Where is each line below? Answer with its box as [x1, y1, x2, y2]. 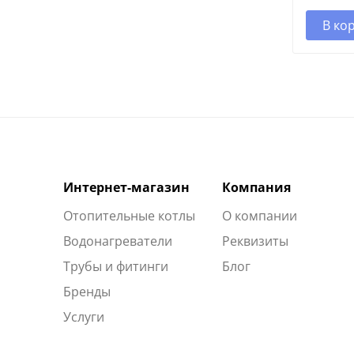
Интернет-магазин [63, 178, 190, 196]
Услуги [63, 307, 104, 326]
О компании [222, 206, 298, 224]
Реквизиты [222, 232, 289, 250]
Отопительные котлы [63, 206, 195, 224]
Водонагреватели [63, 232, 172, 250]
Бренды [63, 282, 111, 300]
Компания [222, 178, 292, 196]
